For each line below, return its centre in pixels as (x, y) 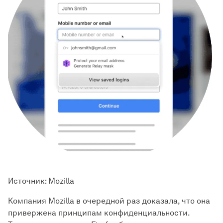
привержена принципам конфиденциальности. (99, 213)
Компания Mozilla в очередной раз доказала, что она (109, 201)
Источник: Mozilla (41, 181)
